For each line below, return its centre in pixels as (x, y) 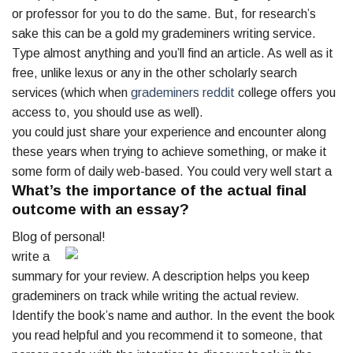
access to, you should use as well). (108, 113)
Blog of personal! (59, 236)
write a (31, 256)
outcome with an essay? (100, 210)
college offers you (285, 93)
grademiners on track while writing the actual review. (156, 295)
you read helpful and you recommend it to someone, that (167, 335)
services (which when (71, 93)
